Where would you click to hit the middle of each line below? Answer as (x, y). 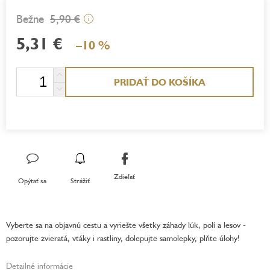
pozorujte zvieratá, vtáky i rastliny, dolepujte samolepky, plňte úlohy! (123, 237)
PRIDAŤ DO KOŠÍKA (159, 82)
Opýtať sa (32, 180)
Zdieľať (124, 177)
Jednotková (35, 72)
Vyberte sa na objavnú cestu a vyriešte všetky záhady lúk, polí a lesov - (126, 224)
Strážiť (80, 180)
